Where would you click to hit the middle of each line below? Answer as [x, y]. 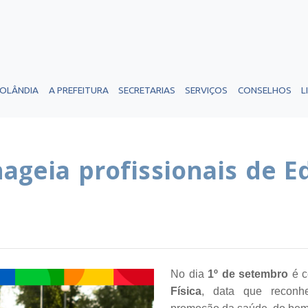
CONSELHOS [264, 90]
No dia [189, 274]
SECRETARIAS [146, 90]
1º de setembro [248, 274]
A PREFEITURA [78, 90]
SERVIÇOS [207, 90]
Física [186, 291]
